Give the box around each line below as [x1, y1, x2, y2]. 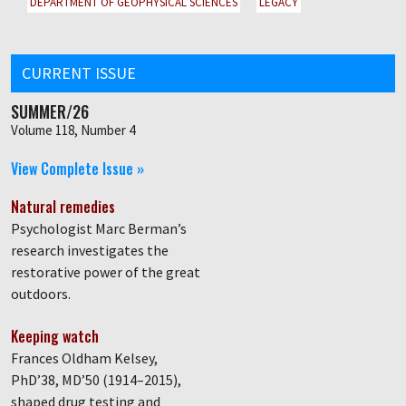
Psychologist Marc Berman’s [11, 219, 187, 237]
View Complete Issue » [11, 158, 144, 179]
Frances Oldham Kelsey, [11, 349, 158, 367]
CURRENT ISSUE [22, 63, 136, 83]
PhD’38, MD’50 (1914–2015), [11, 371, 181, 389]
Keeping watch [11, 325, 99, 347]
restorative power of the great [11, 263, 200, 281]
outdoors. [11, 285, 71, 303]
